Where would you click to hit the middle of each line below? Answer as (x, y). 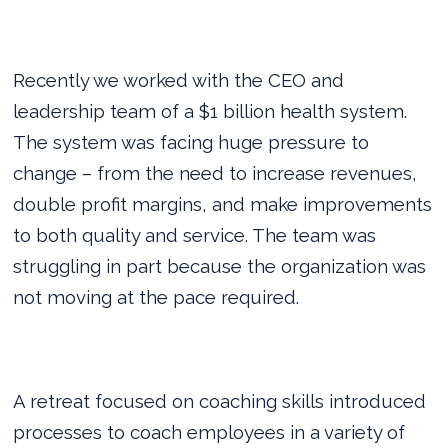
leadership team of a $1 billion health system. (210, 110)
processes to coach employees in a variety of (209, 431)
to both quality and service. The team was (195, 234)
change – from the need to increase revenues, (215, 172)
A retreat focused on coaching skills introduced (220, 400)
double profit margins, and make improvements (223, 203)
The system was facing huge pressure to (191, 141)
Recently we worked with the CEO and (179, 79)
